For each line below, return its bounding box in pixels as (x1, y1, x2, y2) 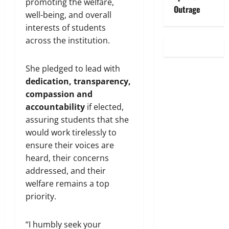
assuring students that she (26, 113, 129, 125)
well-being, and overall (26, 9, 111, 20)
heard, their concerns (26, 152, 109, 164)
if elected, (85, 101, 124, 112)
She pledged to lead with (26, 62, 120, 74)
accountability (26, 101, 85, 112)
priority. (26, 190, 56, 202)
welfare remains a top (26, 177, 109, 189)
